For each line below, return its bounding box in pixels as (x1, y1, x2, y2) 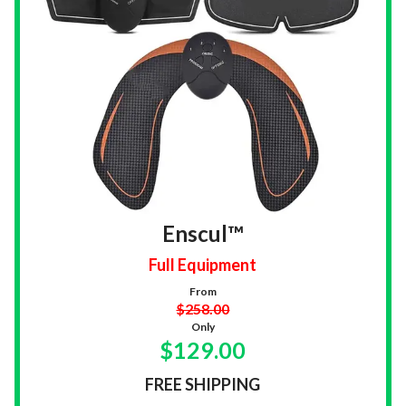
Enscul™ (162, 220, 244, 247)
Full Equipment (149, 255, 257, 275)
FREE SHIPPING (145, 374, 261, 395)
